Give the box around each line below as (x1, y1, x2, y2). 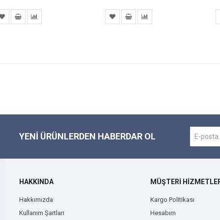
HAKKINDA (19, 178, 54, 186)
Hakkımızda (19, 196, 53, 204)
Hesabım (150, 209, 176, 217)
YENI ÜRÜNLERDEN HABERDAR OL (19, 131, 156, 142)
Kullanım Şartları (19, 209, 64, 217)
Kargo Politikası (150, 196, 194, 204)
